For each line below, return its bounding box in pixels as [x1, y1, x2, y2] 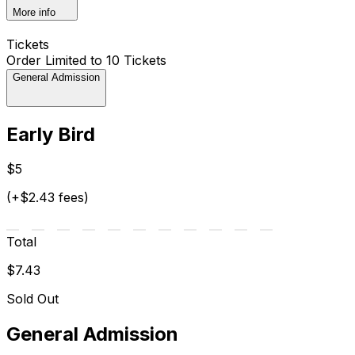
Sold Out [6, 291, 59, 307]
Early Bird [6, 122, 95, 146]
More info [13, 6, 55, 18]
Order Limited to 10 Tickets [6, 52, 166, 68]
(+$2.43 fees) [6, 189, 89, 206]
